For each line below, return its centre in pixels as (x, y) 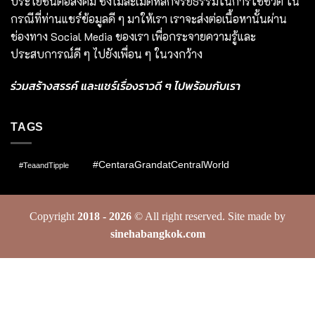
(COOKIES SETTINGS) (76, 272)
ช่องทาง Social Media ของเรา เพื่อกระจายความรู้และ (133, 36)
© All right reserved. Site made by (208, 216)
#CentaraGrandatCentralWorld (161, 165)
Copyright (53, 216)
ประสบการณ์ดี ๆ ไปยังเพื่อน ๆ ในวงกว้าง (107, 53)
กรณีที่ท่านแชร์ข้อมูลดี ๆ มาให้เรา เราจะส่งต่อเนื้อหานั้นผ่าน (149, 18)
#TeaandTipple (44, 166)
